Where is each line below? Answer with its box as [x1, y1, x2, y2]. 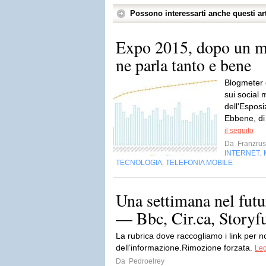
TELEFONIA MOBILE [166, 159, 233, 167]
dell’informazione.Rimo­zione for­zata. [116, 243, 255, 252]
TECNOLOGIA [116, 159, 162, 167]
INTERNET [224, 149, 260, 157]
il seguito [224, 126, 254, 135]
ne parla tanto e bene [116, 53, 251, 76]
